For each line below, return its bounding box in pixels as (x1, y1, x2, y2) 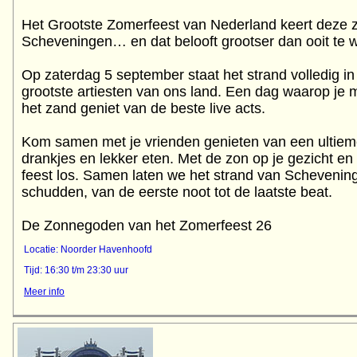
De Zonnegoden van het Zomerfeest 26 (22, 217, 272, 233)
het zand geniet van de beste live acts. (22, 100, 265, 116)
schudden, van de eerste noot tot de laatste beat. (22, 183, 332, 200)
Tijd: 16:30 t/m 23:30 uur (24, 265, 128, 277)
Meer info (24, 285, 65, 297)
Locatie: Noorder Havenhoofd (24, 243, 152, 255)
